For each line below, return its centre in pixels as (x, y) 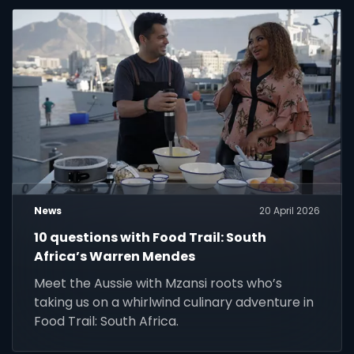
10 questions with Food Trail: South (151, 237)
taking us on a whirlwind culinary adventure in (174, 302)
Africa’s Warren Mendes (115, 256)
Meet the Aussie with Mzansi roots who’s (158, 283)
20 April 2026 (289, 210)
